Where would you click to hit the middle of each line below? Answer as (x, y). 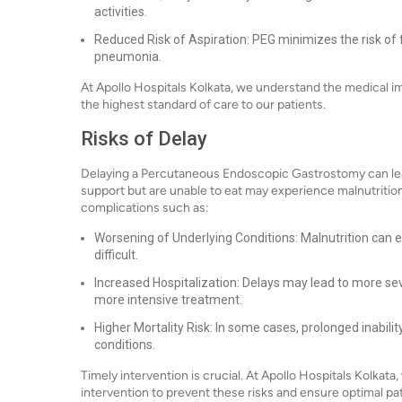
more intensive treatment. (168, 300)
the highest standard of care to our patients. (203, 105)
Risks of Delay (144, 139)
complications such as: (145, 208)
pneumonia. (128, 57)
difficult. (116, 255)
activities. (121, 12)
